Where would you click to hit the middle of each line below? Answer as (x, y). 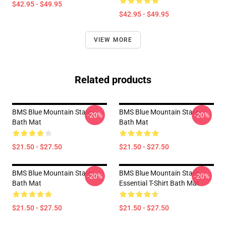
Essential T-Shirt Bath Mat (159, 183)
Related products (113, 80)
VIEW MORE (113, 40)
